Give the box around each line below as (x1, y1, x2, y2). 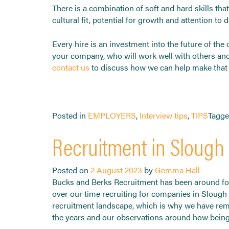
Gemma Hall (155, 164, 200, 176)
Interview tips (140, 109, 188, 121)
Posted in (52, 109, 88, 121)
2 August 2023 (90, 164, 142, 176)
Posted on (52, 164, 90, 176)
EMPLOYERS (88, 109, 136, 121)
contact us (52, 61, 89, 73)
